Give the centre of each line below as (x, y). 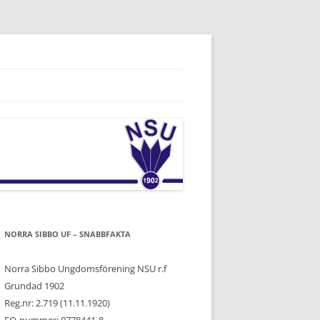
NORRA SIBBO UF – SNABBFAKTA (67, 234)
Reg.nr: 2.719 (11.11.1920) (57, 303)
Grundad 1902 (34, 286)
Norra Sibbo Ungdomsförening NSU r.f (85, 269)
